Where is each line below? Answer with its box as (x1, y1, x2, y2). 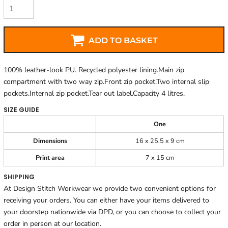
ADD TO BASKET (89, 35, 158, 45)
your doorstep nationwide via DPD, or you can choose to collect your (4, 207, 221, 217)
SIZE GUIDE (4, 105, 40, 115)
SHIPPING (4, 173, 35, 182)
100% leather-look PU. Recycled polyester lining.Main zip (4, 65, 185, 75)
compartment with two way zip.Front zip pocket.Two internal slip (4, 77, 210, 87)
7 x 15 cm (145, 153, 175, 162)
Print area (35, 153, 65, 162)
